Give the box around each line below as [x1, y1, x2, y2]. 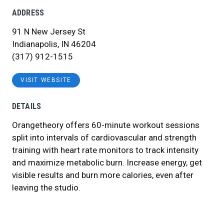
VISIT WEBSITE [20, 76, 71, 84]
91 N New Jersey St [12, 26, 85, 36]
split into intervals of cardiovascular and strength [12, 132, 196, 142]
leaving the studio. [12, 182, 80, 192]
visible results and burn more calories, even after [12, 169, 193, 180]
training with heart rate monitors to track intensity [12, 144, 198, 155]
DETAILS [12, 101, 41, 111]
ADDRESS [12, 8, 44, 17]
